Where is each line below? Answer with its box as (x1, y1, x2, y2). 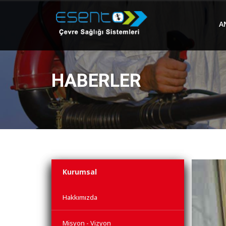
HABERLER (51, 70, 141, 91)
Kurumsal (63, 167, 97, 177)
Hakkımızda (63, 193, 97, 202)
